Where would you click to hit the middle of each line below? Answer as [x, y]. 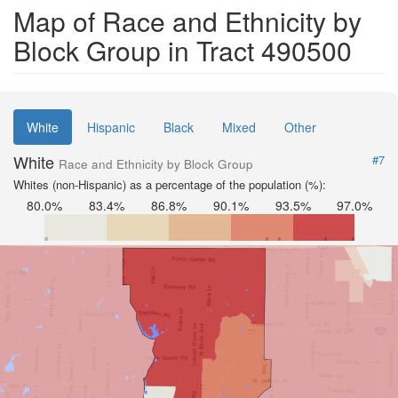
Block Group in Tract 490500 [183, 50]
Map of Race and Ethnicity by [187, 21]
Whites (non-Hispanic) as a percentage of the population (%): [170, 184]
